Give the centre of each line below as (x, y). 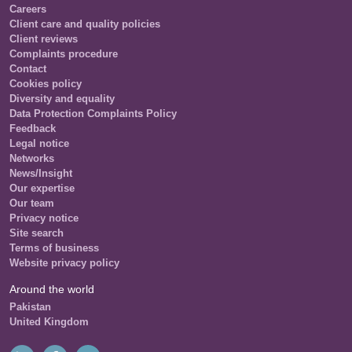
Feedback (33, 128)
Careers (28, 9)
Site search (37, 233)
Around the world (52, 289)
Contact (28, 69)
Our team (32, 203)
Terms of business (54, 248)
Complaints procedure (64, 54)
